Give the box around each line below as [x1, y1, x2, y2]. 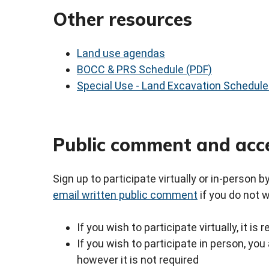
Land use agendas [77, 47, 165, 60]
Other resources [53, 7, 192, 31]
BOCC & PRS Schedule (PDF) [77, 63, 212, 76]
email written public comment [53, 189, 198, 202]
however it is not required [77, 253, 199, 267]
